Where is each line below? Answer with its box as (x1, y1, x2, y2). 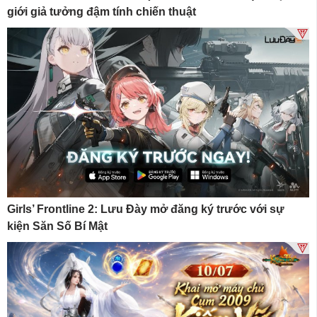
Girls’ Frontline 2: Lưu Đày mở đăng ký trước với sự (7, 203, 284, 216)
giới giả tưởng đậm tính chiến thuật (7, 5, 196, 18)
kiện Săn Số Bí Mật (7, 220, 110, 233)
